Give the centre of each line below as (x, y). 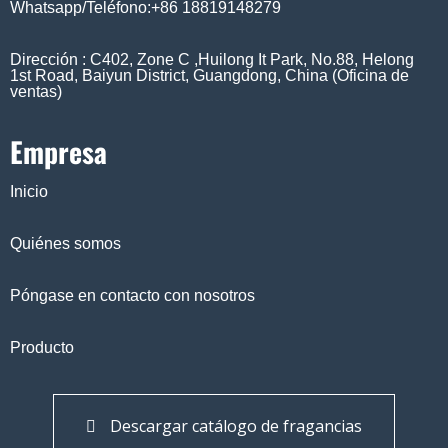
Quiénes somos (65, 243)
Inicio (29, 191)
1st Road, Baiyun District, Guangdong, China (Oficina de (209, 75)
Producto (42, 347)
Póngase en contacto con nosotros (132, 295)
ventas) (36, 91)
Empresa (58, 151)
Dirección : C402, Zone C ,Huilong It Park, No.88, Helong (212, 59)
